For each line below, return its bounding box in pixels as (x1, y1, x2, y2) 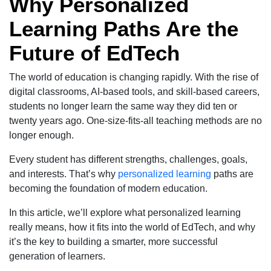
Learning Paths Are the (9, 16, 238, 41)
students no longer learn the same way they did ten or (9, 100, 237, 111)
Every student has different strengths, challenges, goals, (9, 154, 247, 165)
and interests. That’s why (9, 168, 118, 179)
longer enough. (9, 129, 76, 140)
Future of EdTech (9, 41, 180, 65)
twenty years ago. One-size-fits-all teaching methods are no (9, 115, 262, 126)
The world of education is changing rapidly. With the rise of (9, 71, 258, 82)
